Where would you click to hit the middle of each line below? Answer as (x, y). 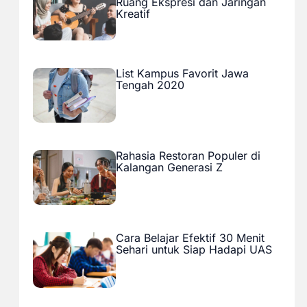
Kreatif (133, 14)
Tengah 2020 (150, 85)
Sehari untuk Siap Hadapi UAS (194, 250)
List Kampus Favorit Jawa (182, 73)
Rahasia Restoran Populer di (188, 155)
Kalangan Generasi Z (169, 167)
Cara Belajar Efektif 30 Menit (190, 238)
